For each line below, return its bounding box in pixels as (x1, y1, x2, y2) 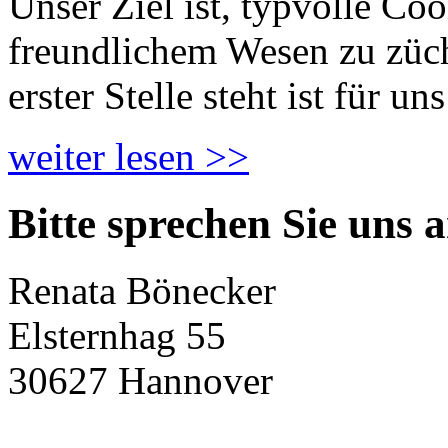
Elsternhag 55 (8, 313, 226, 357)
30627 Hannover (8, 358, 273, 402)
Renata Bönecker (8, 268, 276, 312)
